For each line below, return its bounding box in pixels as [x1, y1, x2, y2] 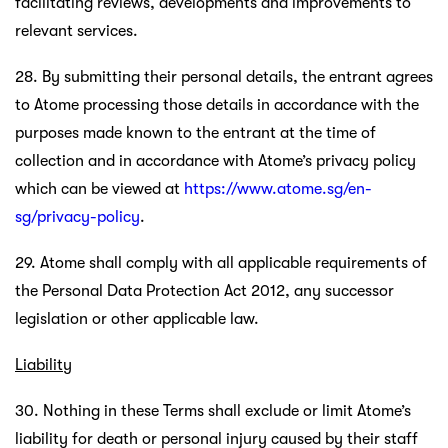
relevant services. [15, 21, 138, 40]
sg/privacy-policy [15, 207, 140, 226]
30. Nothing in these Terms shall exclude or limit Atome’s [15, 401, 411, 420]
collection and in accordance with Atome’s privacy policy [15, 151, 416, 170]
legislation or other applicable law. [15, 309, 259, 328]
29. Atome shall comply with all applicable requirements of [15, 253, 427, 272]
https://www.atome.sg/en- [184, 179, 372, 198]
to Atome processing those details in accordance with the [15, 95, 419, 114]
